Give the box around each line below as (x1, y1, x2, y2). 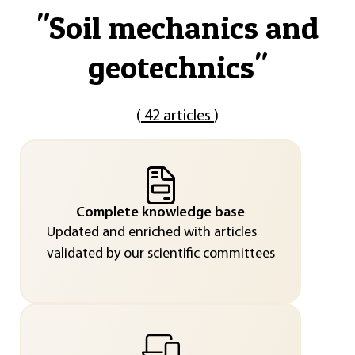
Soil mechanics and (49, 8, 319, 47)
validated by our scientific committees (46, 246, 275, 261)
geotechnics (88, 48, 254, 86)
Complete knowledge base (76, 204, 245, 220)
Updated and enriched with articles (46, 224, 257, 240)
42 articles (141, 109, 214, 124)
